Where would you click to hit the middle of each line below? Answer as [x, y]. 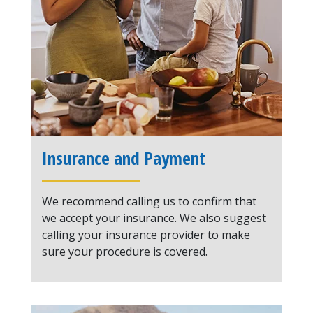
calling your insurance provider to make [146, 235]
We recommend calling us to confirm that [149, 201]
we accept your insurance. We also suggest [154, 218]
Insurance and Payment [124, 158]
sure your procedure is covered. [125, 252]
